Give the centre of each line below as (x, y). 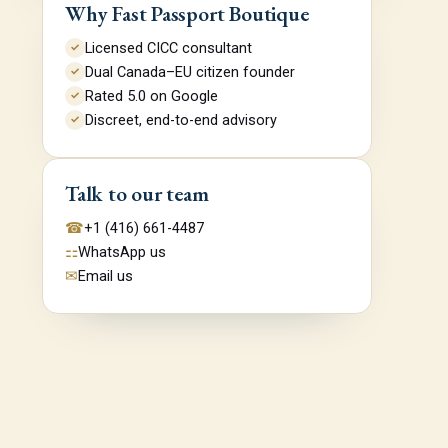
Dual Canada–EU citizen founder (190, 72)
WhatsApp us (122, 252)
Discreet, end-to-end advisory (181, 120)
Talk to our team (137, 193)
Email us (105, 276)
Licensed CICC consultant (168, 48)
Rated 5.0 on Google (151, 96)
